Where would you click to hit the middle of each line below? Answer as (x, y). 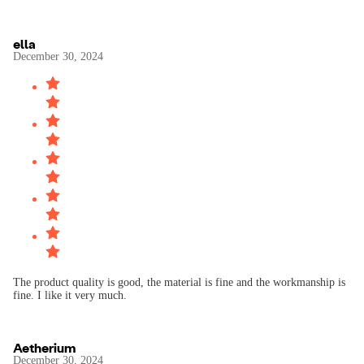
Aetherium (44, 347)
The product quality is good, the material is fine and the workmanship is (179, 282)
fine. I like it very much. (70, 295)
